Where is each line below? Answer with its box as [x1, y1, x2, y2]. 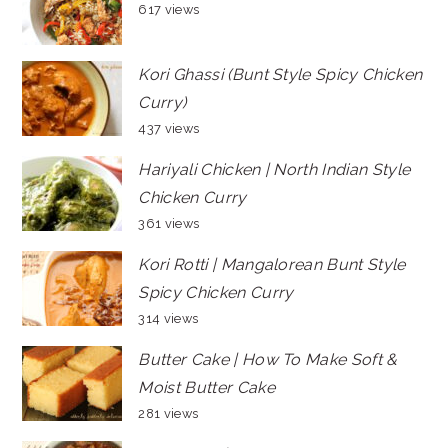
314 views [138, 310, 199, 326]
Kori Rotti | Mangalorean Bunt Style [138, 254, 406, 274]
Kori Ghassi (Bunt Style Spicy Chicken [138, 64, 423, 84]
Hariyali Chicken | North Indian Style [138, 159, 411, 179]
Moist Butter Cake [138, 377, 275, 397]
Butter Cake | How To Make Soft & [138, 349, 398, 369]
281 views [138, 405, 199, 421]
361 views [138, 215, 200, 231]
